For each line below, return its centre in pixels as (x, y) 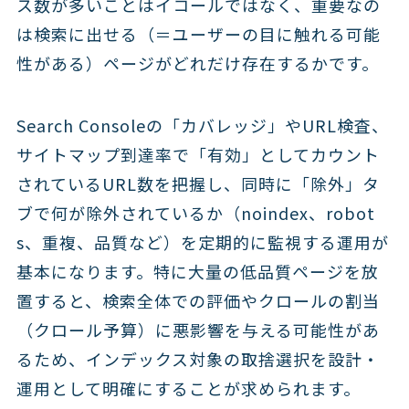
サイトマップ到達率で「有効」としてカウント (198, 154)
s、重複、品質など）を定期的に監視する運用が (202, 241)
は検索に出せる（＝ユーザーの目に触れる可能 (198, 33)
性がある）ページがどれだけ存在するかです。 (197, 63)
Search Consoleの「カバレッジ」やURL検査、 (202, 125)
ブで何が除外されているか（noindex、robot (195, 212)
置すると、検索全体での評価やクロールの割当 (198, 300)
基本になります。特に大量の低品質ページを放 (197, 271)
